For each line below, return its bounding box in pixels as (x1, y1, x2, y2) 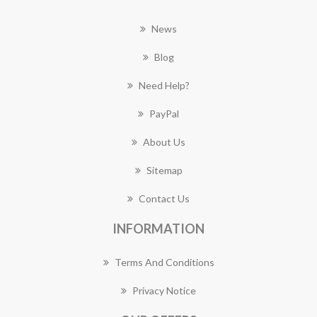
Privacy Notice (132, 284, 196, 296)
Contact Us (139, 192, 190, 204)
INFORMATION (113, 220, 204, 236)
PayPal (149, 107, 179, 120)
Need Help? (139, 79, 190, 91)
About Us (143, 135, 185, 148)
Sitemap (146, 163, 183, 176)
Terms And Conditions (114, 255, 214, 268)
